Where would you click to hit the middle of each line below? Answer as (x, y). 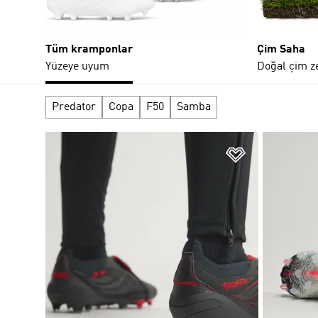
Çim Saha (281, 49)
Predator (74, 107)
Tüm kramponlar (89, 49)
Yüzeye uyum (77, 66)
